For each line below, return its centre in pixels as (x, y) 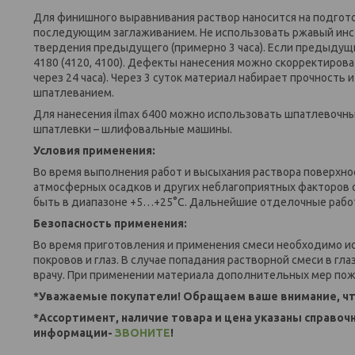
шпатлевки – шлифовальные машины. (133, 129)
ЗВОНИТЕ (143, 332)
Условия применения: (94, 150)
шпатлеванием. (74, 92)
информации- (74, 332)
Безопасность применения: (110, 223)
